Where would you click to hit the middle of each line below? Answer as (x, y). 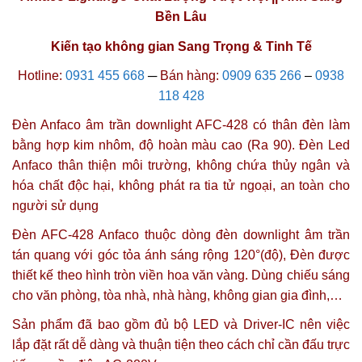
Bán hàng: (188, 75)
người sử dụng (55, 206)
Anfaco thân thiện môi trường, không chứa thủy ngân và (181, 166)
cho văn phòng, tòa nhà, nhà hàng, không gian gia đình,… (177, 296)
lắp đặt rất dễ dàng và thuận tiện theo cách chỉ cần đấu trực (181, 345)
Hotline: (40, 75)
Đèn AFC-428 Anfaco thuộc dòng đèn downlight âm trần (181, 235)
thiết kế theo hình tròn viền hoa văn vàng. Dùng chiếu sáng (181, 276)
